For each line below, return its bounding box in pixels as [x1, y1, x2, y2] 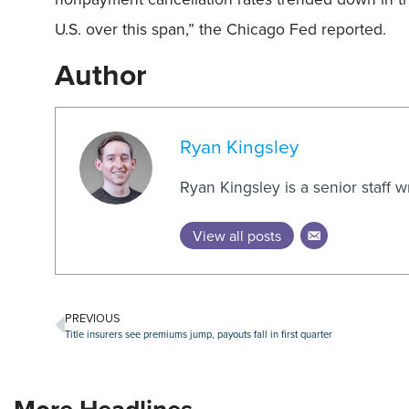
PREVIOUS [65, 309, 121, 327]
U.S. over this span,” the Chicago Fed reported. [55, 17, 386, 41]
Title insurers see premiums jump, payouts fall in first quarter [65, 327, 332, 342]
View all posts [193, 225, 282, 246]
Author [55, 52, 147, 96]
